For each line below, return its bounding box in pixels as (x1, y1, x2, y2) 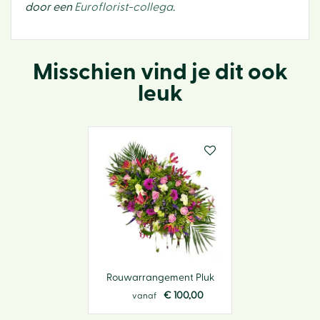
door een (25, 1, 74, 13)
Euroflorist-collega (74, 1, 173, 13)
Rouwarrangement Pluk (106, 272, 214, 283)
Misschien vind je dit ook (32, 61, 288, 84)
